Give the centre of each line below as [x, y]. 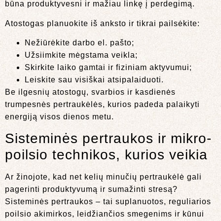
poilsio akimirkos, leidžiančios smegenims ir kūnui [105, 214]
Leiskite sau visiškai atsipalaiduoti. [94, 80]
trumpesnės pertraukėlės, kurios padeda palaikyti [102, 105]
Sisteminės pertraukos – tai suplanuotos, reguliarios [108, 201]
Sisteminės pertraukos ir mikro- [108, 138]
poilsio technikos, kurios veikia [106, 154]
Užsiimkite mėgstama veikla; [81, 55]
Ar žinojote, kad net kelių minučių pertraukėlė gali [103, 177]
